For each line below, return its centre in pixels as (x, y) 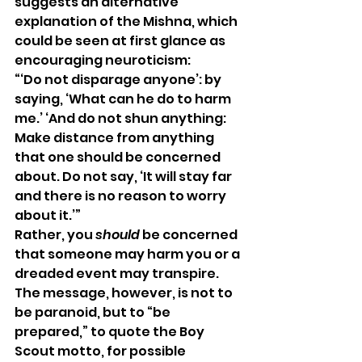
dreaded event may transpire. (118, 273)
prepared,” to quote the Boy (111, 331)
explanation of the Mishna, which (127, 21)
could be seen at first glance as (121, 40)
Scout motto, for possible (101, 351)
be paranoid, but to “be (94, 312)
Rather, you (55, 234)
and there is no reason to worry (122, 196)
